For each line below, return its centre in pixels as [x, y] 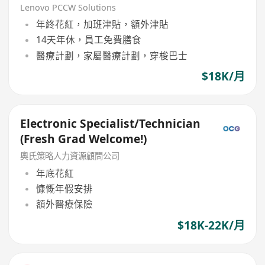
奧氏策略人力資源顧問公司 [70, 156]
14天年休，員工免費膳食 [88, 40]
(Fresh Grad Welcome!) [84, 139]
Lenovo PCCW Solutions [68, 7]
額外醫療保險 [64, 204]
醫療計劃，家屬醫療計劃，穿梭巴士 [112, 55]
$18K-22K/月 [211, 225]
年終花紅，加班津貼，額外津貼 [102, 25]
